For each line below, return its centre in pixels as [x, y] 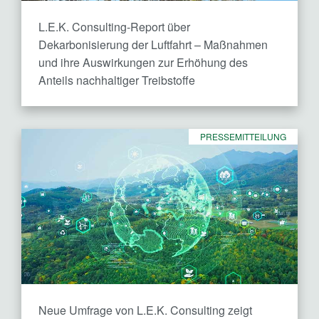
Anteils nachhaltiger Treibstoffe [117, 80]
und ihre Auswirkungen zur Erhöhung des [143, 62]
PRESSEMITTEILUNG [243, 136]
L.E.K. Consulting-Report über [114, 26]
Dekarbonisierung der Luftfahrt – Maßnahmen [153, 44]
